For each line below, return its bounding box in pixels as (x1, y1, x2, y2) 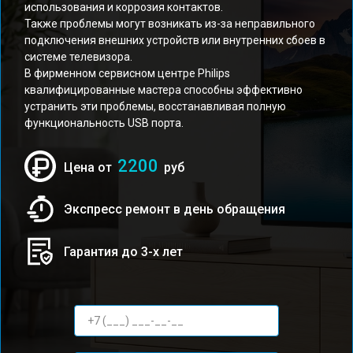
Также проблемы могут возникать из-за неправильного (24, 17, 315, 30)
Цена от (64, 160, 115, 175)
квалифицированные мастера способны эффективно (24, 84, 303, 96)
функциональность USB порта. (24, 117, 184, 129)
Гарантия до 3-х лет (64, 243, 183, 259)
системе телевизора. (24, 50, 132, 63)
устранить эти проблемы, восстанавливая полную (24, 100, 286, 113)
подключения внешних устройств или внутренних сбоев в (24, 34, 325, 46)
